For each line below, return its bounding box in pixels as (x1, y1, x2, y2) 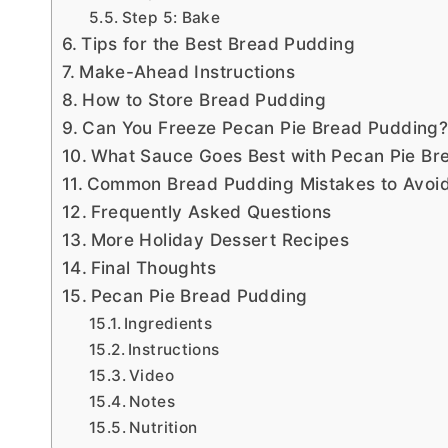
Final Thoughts (90, 256, 216, 278)
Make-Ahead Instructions (79, 60, 295, 82)
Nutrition (129, 417, 198, 437)
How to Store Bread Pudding (82, 88, 327, 110)
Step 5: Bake (121, 7, 221, 27)
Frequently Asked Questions (90, 200, 332, 222)
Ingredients (124, 313, 213, 333)
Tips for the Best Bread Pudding (81, 32, 355, 54)
